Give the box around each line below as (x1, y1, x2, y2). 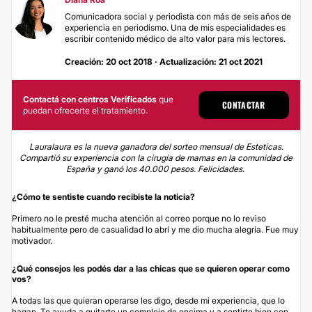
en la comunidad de (214, 152, 292, 163)
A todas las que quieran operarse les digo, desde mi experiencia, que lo (12, 295, 285, 306)
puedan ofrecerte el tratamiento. (23, 104, 148, 116)
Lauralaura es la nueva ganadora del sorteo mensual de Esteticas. (29, 141, 283, 152)
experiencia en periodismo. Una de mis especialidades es (65, 22, 286, 33)
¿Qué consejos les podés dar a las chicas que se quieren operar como (12, 263, 290, 274)
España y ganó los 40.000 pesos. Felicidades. (65, 163, 247, 174)
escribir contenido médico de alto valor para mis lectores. (65, 33, 286, 44)
